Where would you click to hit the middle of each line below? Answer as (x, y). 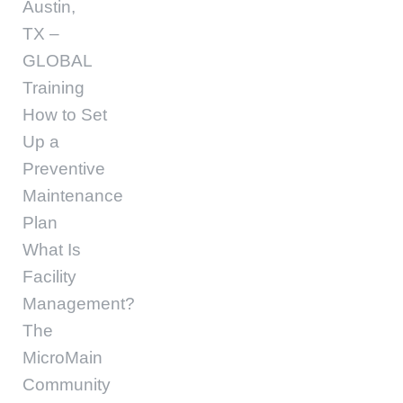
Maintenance (73, 196)
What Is (52, 250)
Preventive (64, 169)
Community (67, 385)
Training (54, 88)
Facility (49, 277)
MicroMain (63, 358)
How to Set (65, 115)
